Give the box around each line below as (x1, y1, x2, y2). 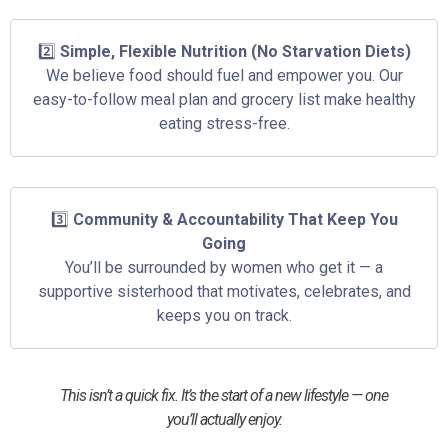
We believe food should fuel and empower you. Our (45, 65, 403, 85)
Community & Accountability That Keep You (72, 209, 398, 229)
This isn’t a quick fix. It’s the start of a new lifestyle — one (60, 385, 388, 405)
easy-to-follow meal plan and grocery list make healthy (32, 89, 416, 109)
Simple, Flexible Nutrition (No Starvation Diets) (59, 41, 411, 61)
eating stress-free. (158, 113, 290, 133)
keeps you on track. (156, 305, 292, 325)
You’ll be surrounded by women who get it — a (65, 257, 383, 277)
